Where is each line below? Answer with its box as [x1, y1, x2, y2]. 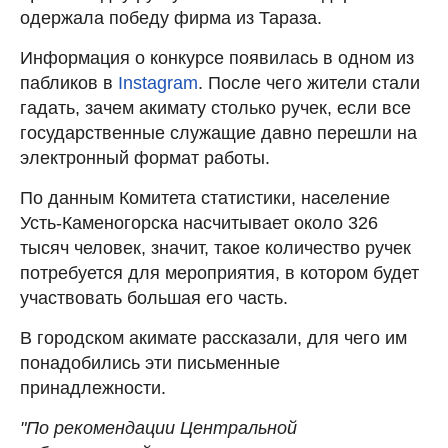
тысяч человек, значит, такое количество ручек [20, 237, 411, 258]
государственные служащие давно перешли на [20, 122, 417, 143]
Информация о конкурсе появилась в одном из [20, 47, 414, 68]
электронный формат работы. [20, 147, 270, 168]
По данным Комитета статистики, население [20, 187, 390, 208]
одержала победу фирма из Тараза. [20, 7, 322, 28]
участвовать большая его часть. [20, 287, 288, 308]
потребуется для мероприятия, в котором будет [20, 262, 419, 283]
